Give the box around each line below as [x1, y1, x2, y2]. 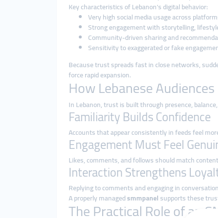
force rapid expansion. [69, 69, 131, 81]
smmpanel [127, 192, 159, 204]
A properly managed [69, 192, 127, 204]
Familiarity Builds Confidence [69, 106, 211, 128]
